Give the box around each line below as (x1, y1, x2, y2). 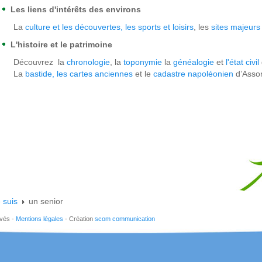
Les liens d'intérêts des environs (11, 5, 141, 14)
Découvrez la (13, 57, 67, 67)
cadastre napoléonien (153, 69, 233, 78)
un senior (29, 196, 63, 206)
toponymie (123, 57, 162, 67)
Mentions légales (16, 215, 63, 222)
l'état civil (226, 57, 259, 67)
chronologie (67, 57, 110, 67)
